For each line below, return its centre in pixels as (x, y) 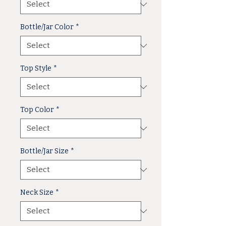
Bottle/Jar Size (44, 151)
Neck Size (37, 192)
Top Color (37, 110)
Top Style (36, 68)
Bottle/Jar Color (47, 27)
